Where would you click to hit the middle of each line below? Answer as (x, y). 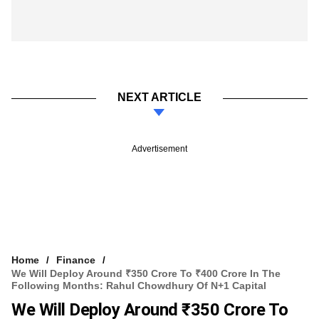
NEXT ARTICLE (159, 97)
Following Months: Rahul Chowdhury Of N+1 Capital (139, 285)
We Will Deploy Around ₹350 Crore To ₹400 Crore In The (146, 273)
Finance (76, 260)
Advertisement (159, 148)
